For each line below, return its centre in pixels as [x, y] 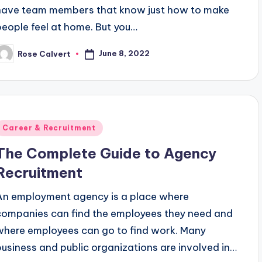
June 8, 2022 [124, 54]
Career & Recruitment [49, 127]
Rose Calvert [44, 54]
